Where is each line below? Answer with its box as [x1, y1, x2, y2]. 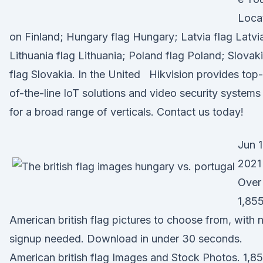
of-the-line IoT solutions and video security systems [9, 87, 261, 99]
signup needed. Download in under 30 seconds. [9, 232, 242, 245]
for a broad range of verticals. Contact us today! [9, 106, 244, 118]
